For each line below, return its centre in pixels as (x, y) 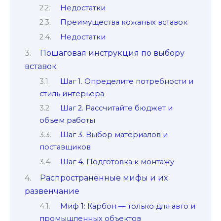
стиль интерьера (72, 93)
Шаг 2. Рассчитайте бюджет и (116, 108)
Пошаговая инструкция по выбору (112, 53)
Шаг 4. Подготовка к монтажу (117, 162)
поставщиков (65, 147)
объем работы (67, 120)
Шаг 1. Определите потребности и (127, 81)
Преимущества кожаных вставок (124, 22)
